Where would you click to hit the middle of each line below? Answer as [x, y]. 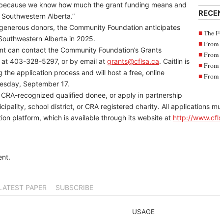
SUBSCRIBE [74, 187]
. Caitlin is [174, 61]
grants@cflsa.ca [133, 61]
